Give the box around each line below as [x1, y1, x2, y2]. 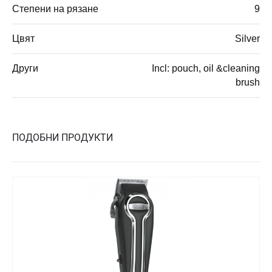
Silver [235, 33, 260, 44]
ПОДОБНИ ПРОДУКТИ [12, 131, 113, 143]
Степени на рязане [12, 3, 98, 14]
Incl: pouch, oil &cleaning [152, 63, 260, 73]
